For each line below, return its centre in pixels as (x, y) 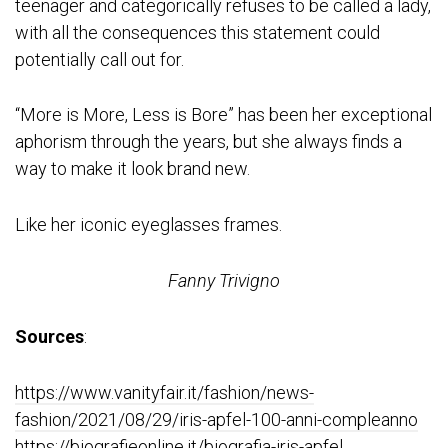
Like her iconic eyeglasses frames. (148, 225)
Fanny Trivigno (224, 281)
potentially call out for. (99, 59)
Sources (49, 336)
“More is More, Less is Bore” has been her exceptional (223, 115)
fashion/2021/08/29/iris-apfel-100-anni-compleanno (216, 419)
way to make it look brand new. (132, 169)
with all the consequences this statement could (197, 32)
